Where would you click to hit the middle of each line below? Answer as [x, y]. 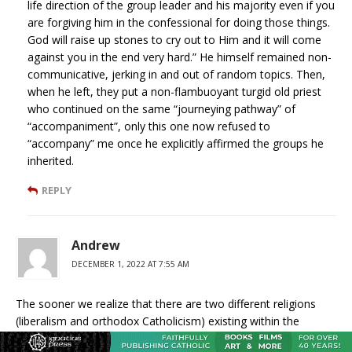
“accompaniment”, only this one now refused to [149, 126]
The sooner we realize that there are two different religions [166, 304]
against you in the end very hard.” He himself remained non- [180, 57]
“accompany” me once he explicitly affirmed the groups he [176, 144]
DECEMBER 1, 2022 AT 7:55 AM [130, 264]
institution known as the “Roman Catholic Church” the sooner [171, 339]
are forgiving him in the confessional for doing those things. [179, 23]
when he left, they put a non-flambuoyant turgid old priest [174, 92]
